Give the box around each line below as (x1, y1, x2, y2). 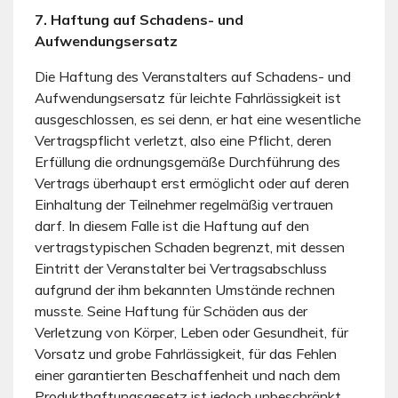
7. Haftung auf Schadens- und (35, 10, 243, 28)
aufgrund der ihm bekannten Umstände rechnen (35, 280, 335, 298)
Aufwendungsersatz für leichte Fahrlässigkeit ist (35, 88, 341, 107)
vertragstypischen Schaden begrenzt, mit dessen (35, 237, 345, 256)
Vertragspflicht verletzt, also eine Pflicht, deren (35, 131, 331, 149)
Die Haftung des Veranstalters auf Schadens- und (35, 67, 351, 85)
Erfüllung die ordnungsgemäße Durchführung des (35, 152, 340, 171)
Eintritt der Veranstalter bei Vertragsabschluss (35, 259, 327, 277)
